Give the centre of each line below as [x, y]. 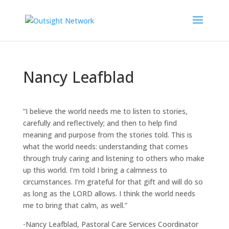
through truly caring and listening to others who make [113, 158]
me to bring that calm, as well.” [75, 205]
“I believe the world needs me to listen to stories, [105, 111]
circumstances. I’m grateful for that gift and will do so [113, 182]
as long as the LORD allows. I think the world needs [109, 193]
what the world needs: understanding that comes [105, 146]
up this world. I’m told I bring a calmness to [95, 170]
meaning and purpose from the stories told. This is [107, 135]
